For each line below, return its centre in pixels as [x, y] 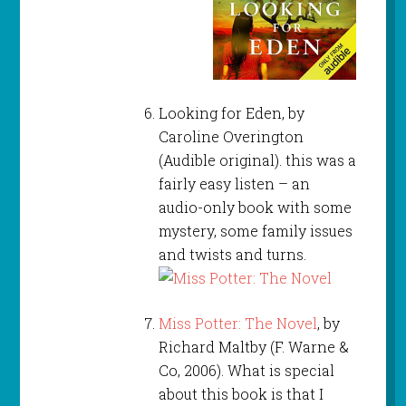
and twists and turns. [232, 255]
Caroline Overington [231, 137]
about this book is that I [241, 394]
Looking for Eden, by [231, 113]
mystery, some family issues [255, 231]
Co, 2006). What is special [246, 371]
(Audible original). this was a [257, 160]
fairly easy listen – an [234, 184]
